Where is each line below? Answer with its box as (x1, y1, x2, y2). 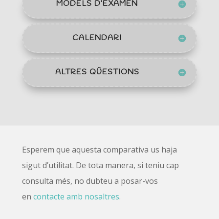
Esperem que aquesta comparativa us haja (22, 144, 177, 155)
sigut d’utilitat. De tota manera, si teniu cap (22, 159, 179, 171)
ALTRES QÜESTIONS (55, 66, 139, 77)
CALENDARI (72, 32, 122, 43)
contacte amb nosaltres (33, 191, 119, 202)
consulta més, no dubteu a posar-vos (22, 175, 158, 186)
